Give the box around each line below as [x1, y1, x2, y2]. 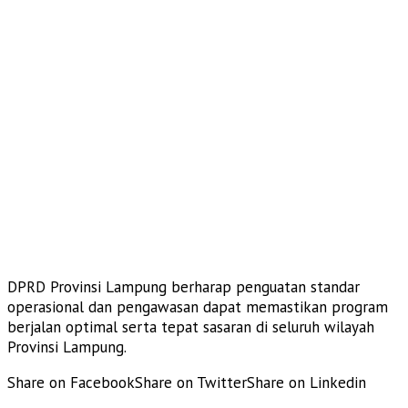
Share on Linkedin [247, 372, 366, 393]
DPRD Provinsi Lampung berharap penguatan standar [7, 276, 360, 297]
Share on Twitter [135, 372, 247, 393]
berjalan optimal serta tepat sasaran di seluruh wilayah [7, 316, 374, 337]
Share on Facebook [7, 372, 135, 393]
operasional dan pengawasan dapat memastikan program [7, 296, 388, 317]
